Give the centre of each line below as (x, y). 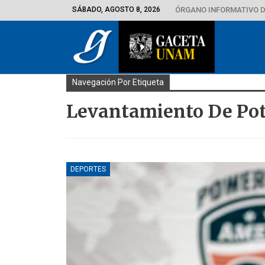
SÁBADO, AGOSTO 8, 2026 (116, 9)
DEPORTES (88, 169)
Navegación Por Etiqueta (118, 82)
